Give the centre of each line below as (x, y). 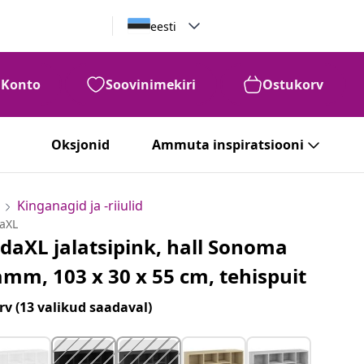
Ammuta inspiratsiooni (228, 145)
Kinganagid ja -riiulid (80, 206)
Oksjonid (80, 145)
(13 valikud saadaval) (84, 307)
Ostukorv (293, 84)
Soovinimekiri (151, 84)
